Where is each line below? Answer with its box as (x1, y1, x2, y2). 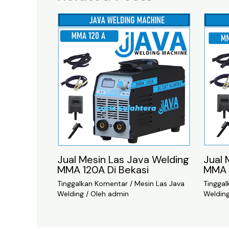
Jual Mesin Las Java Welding (57, 152, 189, 166)
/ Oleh (84, 189, 108, 198)
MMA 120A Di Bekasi (57, 163, 149, 176)
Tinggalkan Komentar (57, 178, 128, 188)
